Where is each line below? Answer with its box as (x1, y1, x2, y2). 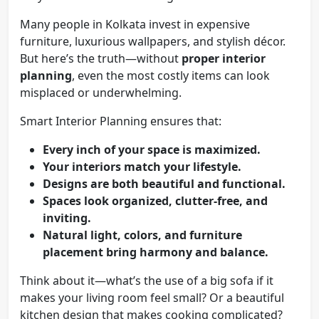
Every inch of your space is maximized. (43, 141, 261, 157)
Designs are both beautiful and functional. (43, 175, 286, 192)
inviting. (43, 209, 91, 226)
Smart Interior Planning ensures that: (20, 113, 221, 129)
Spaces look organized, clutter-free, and (43, 192, 268, 209)
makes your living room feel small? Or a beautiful (20, 289, 284, 305)
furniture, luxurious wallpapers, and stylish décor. (20, 33, 286, 49)
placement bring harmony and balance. (43, 244, 268, 260)
